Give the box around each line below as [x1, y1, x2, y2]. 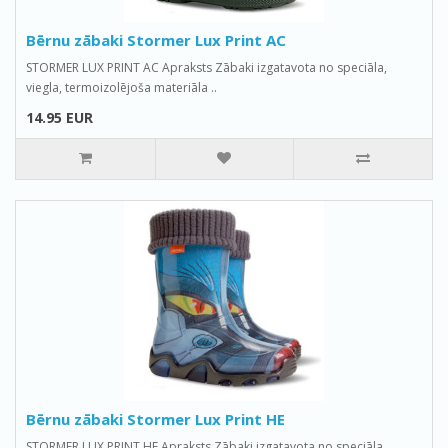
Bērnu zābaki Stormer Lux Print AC [26, 30, 286, 50]
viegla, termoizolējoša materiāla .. [26, 79, 217, 96]
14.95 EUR [26, 108, 93, 127]
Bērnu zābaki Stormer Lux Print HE [26, 409, 285, 429]
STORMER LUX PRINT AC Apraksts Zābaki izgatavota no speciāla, [26, 59, 387, 76]
